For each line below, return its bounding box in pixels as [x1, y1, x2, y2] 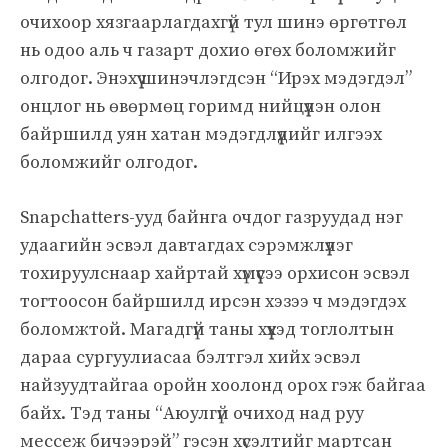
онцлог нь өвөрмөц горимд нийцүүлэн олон [20, 94, 381, 118]
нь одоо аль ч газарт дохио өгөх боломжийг [20, 38, 396, 62]
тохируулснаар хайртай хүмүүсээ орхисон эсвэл [20, 261, 410, 285]
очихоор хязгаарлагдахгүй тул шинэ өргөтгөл [20, 10, 407, 34]
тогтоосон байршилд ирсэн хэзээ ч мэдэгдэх [20, 289, 406, 313]
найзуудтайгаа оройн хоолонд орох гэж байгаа [20, 373, 426, 397]
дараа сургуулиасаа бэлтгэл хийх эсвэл [20, 345, 361, 369]
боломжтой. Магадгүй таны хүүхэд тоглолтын [20, 317, 394, 341]
